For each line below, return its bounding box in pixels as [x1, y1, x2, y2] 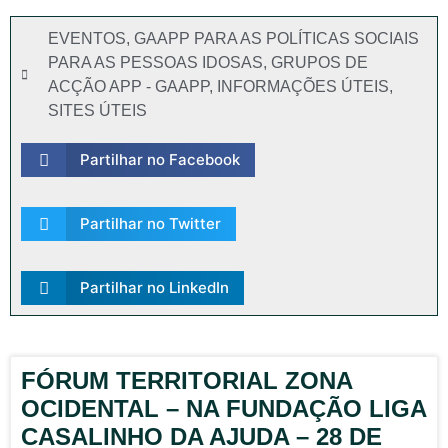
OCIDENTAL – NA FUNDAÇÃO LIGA [21, 395, 426, 422]
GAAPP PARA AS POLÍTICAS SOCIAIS [134, 30, 419, 47]
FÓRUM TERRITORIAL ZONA [21, 367, 352, 394]
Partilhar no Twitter [79, 214, 221, 233]
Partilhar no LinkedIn [79, 278, 229, 297]
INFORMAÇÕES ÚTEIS [217, 78, 389, 95]
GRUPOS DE [271, 54, 368, 71]
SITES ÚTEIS [48, 102, 147, 119]
